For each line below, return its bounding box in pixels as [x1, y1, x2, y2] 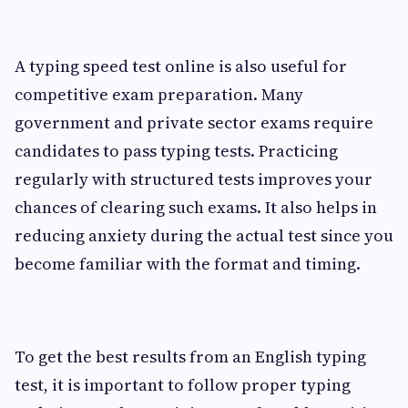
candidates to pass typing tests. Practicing [15, 138, 338, 162]
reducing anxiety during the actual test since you [15, 223, 393, 247]
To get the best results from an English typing [15, 344, 366, 368]
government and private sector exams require [15, 110, 373, 134]
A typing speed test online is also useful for [15, 54, 347, 77]
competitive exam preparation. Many [15, 82, 303, 106]
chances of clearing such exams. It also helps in [15, 195, 377, 219]
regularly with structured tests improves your [15, 167, 372, 190]
